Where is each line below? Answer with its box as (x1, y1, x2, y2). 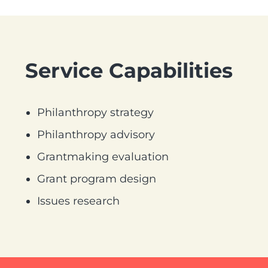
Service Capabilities (25, 58, 233, 83)
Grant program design (37, 172, 156, 185)
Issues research (37, 194, 120, 208)
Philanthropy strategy (37, 106, 154, 119)
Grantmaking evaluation (37, 150, 169, 163)
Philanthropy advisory (37, 128, 155, 141)
